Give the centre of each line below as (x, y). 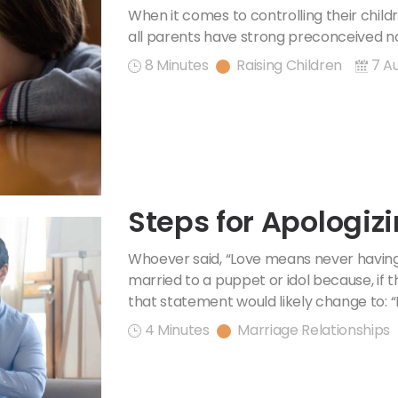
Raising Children (290, 65)
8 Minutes (176, 65)
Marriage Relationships (314, 330)
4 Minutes (177, 330)
